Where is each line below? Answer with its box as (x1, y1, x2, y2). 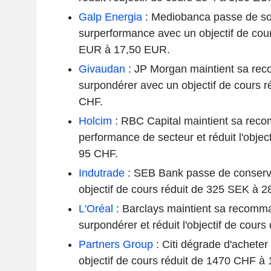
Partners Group (78, 238, 153, 250)
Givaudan (78, 62, 125, 75)
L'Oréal (78, 202, 113, 215)
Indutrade (78, 166, 125, 179)
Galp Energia (78, 10, 142, 23)
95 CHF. (78, 147, 118, 160)
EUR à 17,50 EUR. (78, 43, 170, 56)
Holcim (78, 114, 112, 127)
